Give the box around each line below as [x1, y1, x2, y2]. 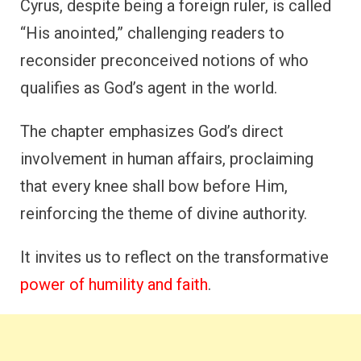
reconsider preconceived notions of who [20, 50, 309, 70]
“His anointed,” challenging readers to [20, 23, 284, 43]
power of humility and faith [20, 274, 208, 294]
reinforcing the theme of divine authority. [20, 203, 307, 223]
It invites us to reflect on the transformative [20, 247, 329, 267]
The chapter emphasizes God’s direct [20, 121, 284, 141]
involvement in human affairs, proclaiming [20, 148, 313, 168]
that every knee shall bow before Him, [20, 176, 288, 196]
